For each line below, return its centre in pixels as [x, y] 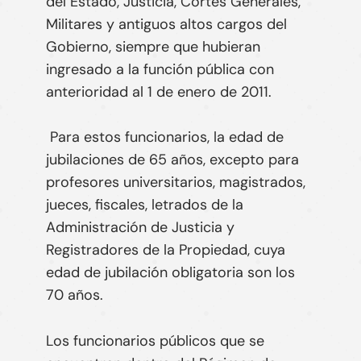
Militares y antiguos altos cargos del [166, 24]
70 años [73, 295]
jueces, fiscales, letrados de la [144, 205]
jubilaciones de [97, 160]
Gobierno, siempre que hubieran [153, 46]
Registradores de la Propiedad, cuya [165, 250]
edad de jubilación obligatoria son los [170, 273]
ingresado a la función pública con [160, 69]
